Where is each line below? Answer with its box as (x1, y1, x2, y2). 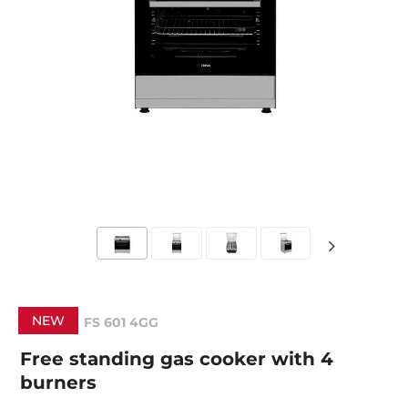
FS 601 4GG (84, 314, 159, 331)
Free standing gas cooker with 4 (20, 348, 334, 370)
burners (20, 372, 97, 393)
